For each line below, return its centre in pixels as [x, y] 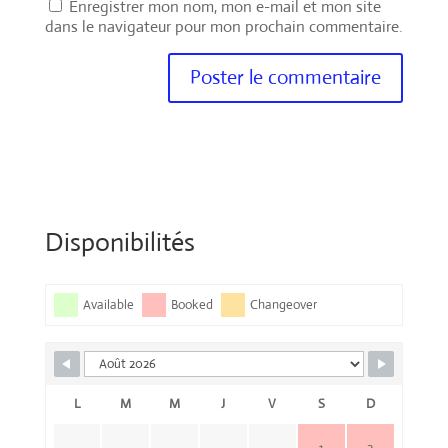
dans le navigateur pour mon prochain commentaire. [223, 26]
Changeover [283, 304]
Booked [191, 304]
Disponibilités [119, 241]
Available [108, 304]
